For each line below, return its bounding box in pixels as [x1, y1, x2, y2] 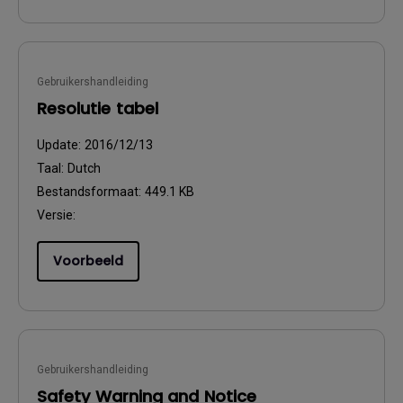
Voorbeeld [53, 252, 123, 270]
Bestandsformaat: [37, 184, 145, 199]
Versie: [37, 208, 76, 222]
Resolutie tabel [37, 97, 158, 120]
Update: [37, 138, 85, 152]
